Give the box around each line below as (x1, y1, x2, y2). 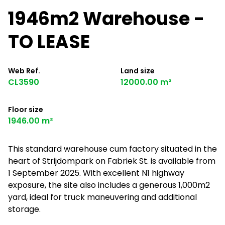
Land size (121, 66, 155, 76)
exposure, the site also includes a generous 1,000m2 (8, 179, 210, 191)
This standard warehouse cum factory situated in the (8, 143, 217, 155)
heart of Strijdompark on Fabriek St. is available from (8, 155, 215, 167)
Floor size (8, 104, 43, 115)
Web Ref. (8, 66, 40, 76)
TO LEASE (8, 29, 90, 55)
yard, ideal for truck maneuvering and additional (8, 191, 197, 203)
